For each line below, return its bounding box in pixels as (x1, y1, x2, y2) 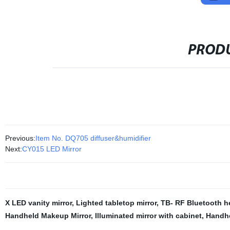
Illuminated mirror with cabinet (94, 212, 202, 220)
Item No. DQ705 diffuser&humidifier (35, 134, 151, 142)
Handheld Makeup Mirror (5, 212, 91, 220)
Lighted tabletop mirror (75, 199, 157, 207)
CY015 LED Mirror (22, 145, 82, 153)
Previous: (5, 134, 35, 142)
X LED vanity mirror (5, 199, 72, 207)
